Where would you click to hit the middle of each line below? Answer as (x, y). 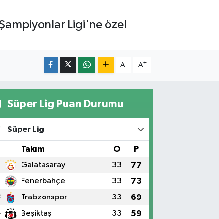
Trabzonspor (44, 197)
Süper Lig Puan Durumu (64, 103)
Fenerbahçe (43, 181)
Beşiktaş (36, 213)
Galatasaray (43, 165)
